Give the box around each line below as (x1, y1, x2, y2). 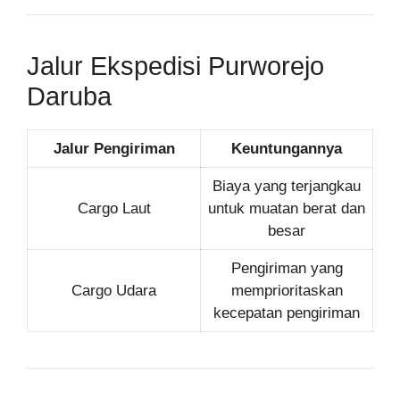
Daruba (27, 82, 112, 111)
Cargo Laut (77, 200, 151, 217)
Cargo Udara (71, 282, 156, 299)
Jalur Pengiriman (53, 140, 175, 157)
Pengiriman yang (230, 260, 343, 277)
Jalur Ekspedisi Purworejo (27, 52, 324, 80)
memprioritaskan (230, 282, 343, 299)
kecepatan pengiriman (213, 304, 360, 321)
